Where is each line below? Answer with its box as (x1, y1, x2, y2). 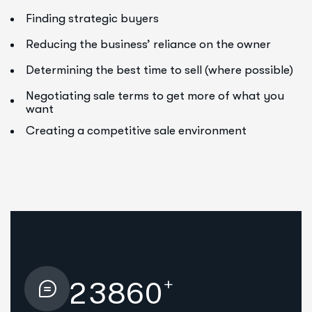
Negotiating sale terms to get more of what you (26, 88, 284, 102)
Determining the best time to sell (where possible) (26, 63, 293, 77)
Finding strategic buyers (26, 11, 159, 25)
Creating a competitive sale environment (26, 123, 247, 137)
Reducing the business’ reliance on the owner (26, 37, 271, 51)
